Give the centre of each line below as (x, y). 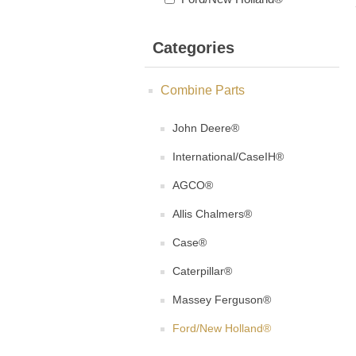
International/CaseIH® (228, 157)
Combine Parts (203, 91)
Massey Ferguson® (222, 300)
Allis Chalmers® (212, 214)
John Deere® (206, 128)
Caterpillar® (202, 271)
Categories (193, 48)
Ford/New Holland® (222, 329)
